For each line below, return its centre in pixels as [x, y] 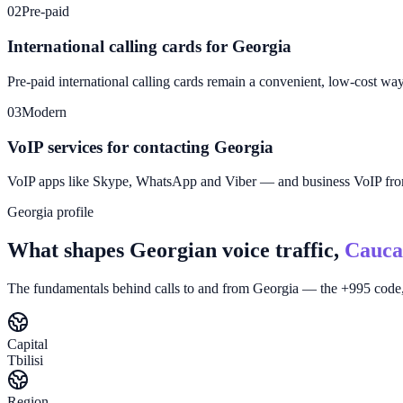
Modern [44, 112]
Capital [27, 345]
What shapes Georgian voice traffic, [173, 251]
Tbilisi [25, 361]
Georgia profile [50, 212]
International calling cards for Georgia [149, 47]
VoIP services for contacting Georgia [140, 147]
